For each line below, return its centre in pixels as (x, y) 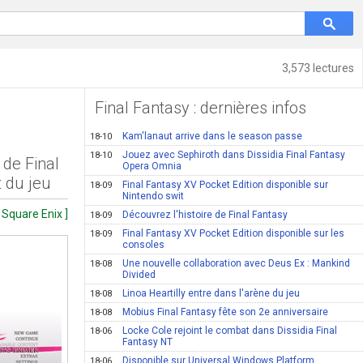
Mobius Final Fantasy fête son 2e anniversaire (226, 312)
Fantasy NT (148, 342)
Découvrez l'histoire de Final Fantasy (205, 215)
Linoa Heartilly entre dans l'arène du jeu (211, 293)
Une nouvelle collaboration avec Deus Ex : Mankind (237, 263)
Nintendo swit (154, 196)
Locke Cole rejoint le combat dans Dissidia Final (230, 331)
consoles (144, 245)
